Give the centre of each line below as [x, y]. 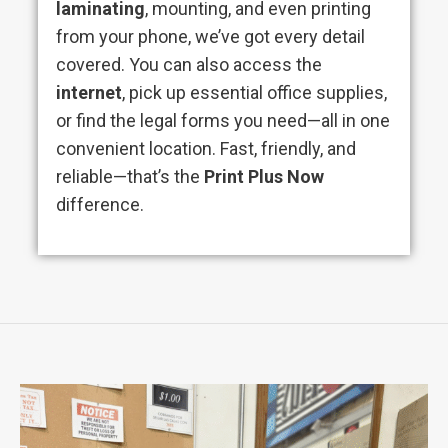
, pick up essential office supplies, [254, 92]
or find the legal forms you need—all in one [223, 120]
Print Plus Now [264, 176]
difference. [100, 204]
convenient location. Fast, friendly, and [206, 148]
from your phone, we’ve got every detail [210, 36]
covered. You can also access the [189, 64]
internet [89, 92]
